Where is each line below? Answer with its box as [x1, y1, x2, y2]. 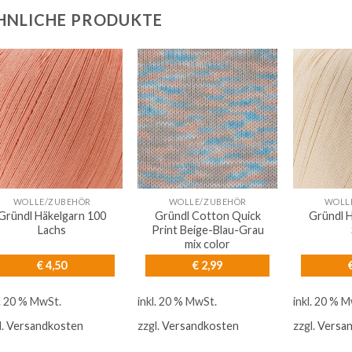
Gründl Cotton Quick [154, 209, 261, 223]
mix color [185, 237, 231, 251]
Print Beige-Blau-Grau [151, 223, 264, 237]
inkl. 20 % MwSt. [137, 294, 218, 308]
